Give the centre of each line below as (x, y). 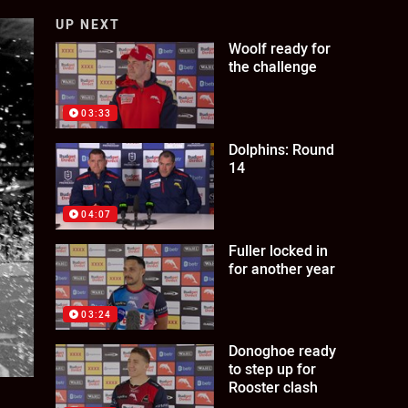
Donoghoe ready (283, 351)
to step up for (273, 369)
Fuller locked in (279, 250)
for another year (282, 268)
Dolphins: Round (282, 149)
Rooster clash (274, 388)
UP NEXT (88, 24)
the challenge (273, 66)
